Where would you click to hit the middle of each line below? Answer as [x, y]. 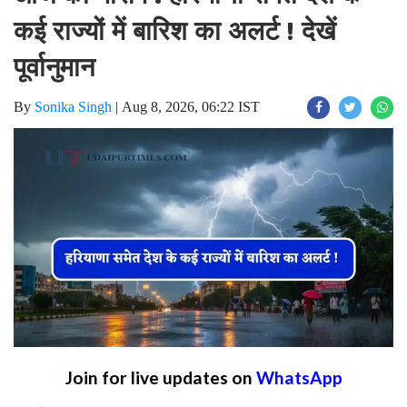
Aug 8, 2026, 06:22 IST [191, 107]
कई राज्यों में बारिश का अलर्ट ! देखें [175, 31]
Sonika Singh [73, 107]
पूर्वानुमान [54, 68]
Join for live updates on [160, 377]
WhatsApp [299, 377]
